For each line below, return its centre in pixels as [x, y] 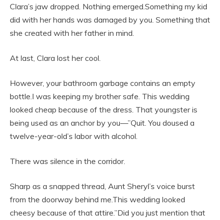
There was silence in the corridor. [68, 161]
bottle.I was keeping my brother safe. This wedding [100, 96]
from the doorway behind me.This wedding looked [97, 200]
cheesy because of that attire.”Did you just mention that [108, 213]
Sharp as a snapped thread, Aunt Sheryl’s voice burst [102, 186]
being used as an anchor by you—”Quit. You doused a [102, 123]
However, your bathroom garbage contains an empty [103, 83]
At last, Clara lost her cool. [55, 58]
